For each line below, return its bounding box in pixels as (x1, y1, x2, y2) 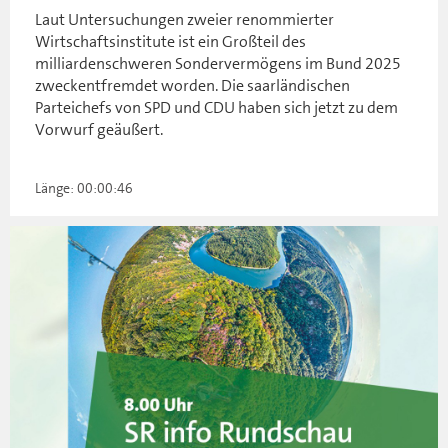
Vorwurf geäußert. (35, 119, 163, 141)
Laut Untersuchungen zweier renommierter (35, 9, 334, 31)
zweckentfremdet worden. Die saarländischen (35, 75, 350, 97)
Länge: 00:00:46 (35, 179, 133, 198)
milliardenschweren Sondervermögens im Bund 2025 (35, 53, 401, 75)
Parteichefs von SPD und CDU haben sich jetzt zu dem (35, 97, 398, 119)
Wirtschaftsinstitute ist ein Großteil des (35, 31, 306, 53)
